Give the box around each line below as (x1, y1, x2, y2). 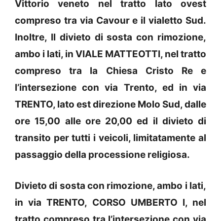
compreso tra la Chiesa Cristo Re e (15, 65, 206, 77)
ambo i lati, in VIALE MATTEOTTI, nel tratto (15, 48, 206, 60)
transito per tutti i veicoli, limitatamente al (15, 132, 206, 144)
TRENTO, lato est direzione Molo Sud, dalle (15, 99, 206, 110)
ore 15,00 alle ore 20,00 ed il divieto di (15, 115, 206, 127)
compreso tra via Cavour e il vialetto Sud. (15, 15, 206, 27)
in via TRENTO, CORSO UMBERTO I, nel (15, 196, 206, 208)
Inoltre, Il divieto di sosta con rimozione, (15, 32, 206, 43)
